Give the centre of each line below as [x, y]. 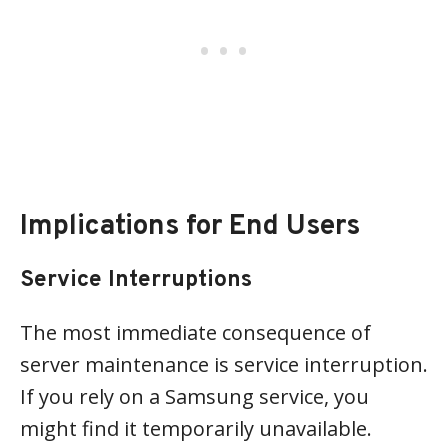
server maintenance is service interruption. [224, 364]
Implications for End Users [190, 227]
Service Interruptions [136, 280]
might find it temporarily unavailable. [196, 428]
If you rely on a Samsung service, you [194, 396]
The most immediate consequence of [195, 332]
